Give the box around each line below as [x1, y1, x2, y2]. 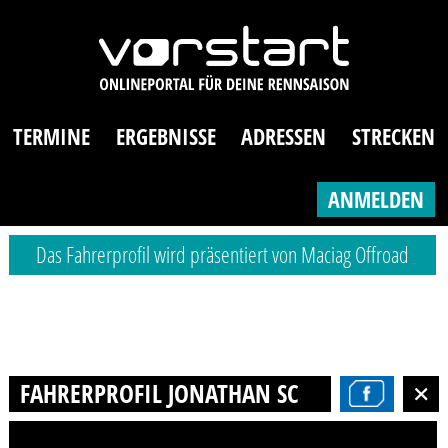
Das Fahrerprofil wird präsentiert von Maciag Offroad [36, 239, 410, 271]
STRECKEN [351, 121, 435, 153]
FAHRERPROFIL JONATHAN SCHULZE [19, 375, 359, 410]
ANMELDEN [327, 183, 424, 215]
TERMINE [13, 121, 91, 153]
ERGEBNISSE [115, 121, 216, 153]
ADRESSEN [241, 121, 327, 153]
